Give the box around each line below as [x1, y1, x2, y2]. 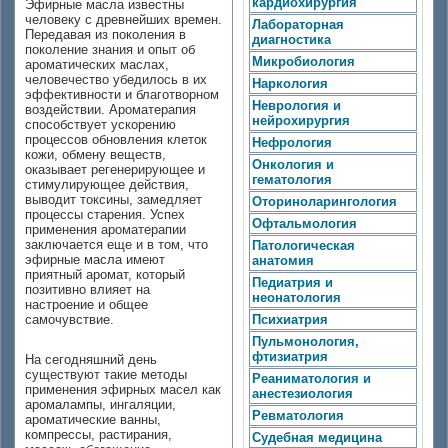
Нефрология [252, 135, 332, 150]
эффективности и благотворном [25, 87, 219, 102]
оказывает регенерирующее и [25, 162, 205, 177]
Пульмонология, [252, 334, 359, 349]
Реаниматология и [252, 371, 371, 386]
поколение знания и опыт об [25, 42, 195, 57]
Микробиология [252, 54, 355, 69]
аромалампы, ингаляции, [25, 397, 176, 412]
